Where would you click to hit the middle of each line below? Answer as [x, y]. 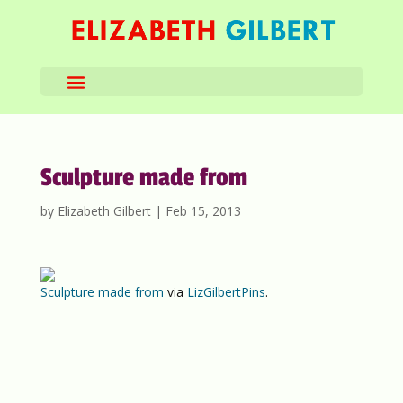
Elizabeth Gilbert [104, 211]
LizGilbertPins [226, 292]
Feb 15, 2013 [203, 211]
